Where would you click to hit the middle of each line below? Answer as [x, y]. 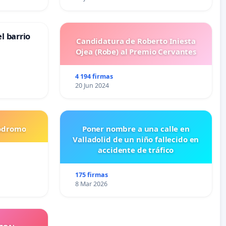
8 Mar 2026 [92, 184]
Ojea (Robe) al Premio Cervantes [136, 52]
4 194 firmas [94, 77]
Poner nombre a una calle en [136, 129]
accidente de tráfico [136, 150]
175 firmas [92, 175]
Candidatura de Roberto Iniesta [136, 41]
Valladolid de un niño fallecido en [136, 139]
